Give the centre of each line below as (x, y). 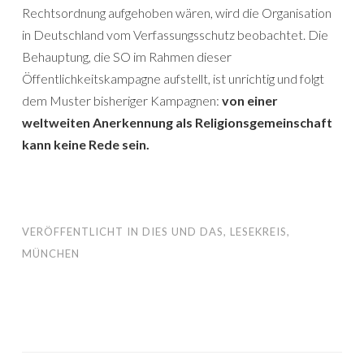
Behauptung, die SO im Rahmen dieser (127, 56)
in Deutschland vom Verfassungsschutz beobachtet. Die (175, 35)
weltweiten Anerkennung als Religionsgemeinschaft (177, 122)
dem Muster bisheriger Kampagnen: (122, 100)
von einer (250, 100)
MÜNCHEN (51, 253)
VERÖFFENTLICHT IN (82, 232)
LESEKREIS (258, 232)
